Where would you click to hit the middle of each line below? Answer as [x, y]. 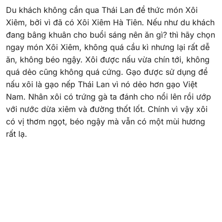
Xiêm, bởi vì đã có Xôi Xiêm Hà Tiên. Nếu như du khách [110, 23]
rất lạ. [17, 134]
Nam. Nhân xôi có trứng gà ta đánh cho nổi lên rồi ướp [109, 97]
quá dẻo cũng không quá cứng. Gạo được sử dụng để [107, 72]
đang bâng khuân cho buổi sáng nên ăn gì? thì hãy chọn [111, 35]
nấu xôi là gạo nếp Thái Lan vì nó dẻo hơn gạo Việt [102, 84]
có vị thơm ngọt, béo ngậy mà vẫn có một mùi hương [106, 122]
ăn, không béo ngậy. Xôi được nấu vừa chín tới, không [108, 60]
